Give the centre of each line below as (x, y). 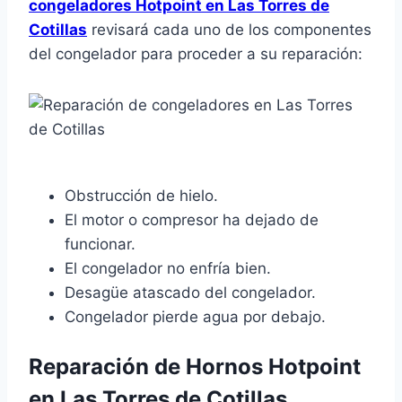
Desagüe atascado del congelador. (190, 293)
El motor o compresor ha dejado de (192, 220)
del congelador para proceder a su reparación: (196, 54)
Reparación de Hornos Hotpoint (195, 367)
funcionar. (100, 245)
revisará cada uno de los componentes (229, 30)
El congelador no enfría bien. (168, 269)
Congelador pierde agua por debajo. (195, 317)
